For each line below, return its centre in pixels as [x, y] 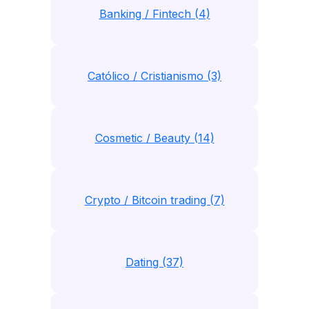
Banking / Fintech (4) [154, 14]
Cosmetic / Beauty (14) [154, 138]
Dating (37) [154, 262]
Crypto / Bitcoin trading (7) [154, 200]
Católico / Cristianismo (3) [154, 76]
